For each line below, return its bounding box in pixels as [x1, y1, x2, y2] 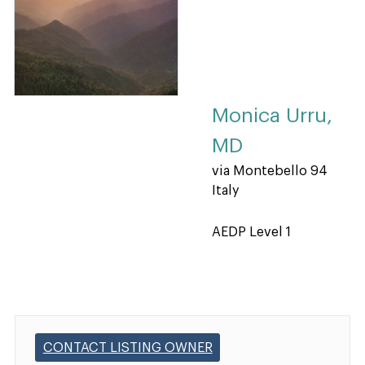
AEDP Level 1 [212, 226, 291, 240]
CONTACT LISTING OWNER [42, 341, 213, 354]
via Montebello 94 [212, 165, 328, 178]
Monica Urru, [212, 106, 332, 127]
